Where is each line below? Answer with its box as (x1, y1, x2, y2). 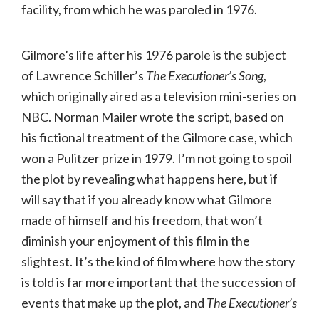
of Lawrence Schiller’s (21, 68, 146, 84)
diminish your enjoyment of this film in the (21, 233, 250, 249)
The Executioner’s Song (146, 68, 263, 84)
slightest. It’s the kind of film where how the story (21, 253, 295, 270)
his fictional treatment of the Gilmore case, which (21, 130, 293, 146)
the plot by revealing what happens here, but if (21, 171, 278, 187)
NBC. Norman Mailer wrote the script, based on (21, 109, 284, 125)
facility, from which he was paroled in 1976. (21, 1, 257, 18)
